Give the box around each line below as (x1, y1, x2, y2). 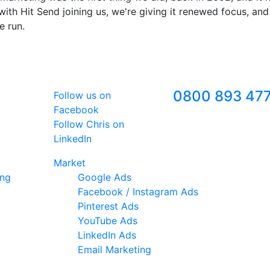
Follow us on (54, 89, 111, 101)
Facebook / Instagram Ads (78, 186, 198, 198)
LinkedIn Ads (78, 229, 136, 241)
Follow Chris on (54, 118, 124, 130)
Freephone (172, 71, 222, 83)
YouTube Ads (78, 215, 137, 227)
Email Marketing (78, 243, 151, 256)
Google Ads (78, 171, 131, 183)
